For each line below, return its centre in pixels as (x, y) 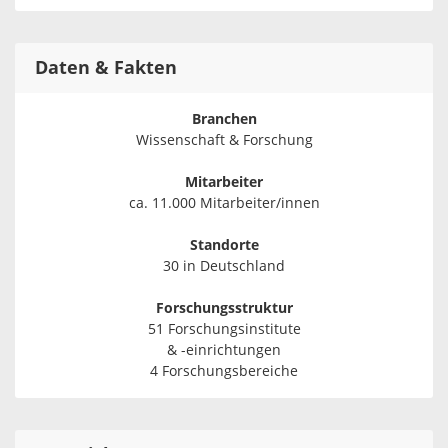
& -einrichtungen (224, 351)
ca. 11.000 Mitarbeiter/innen (224, 204)
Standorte (224, 246)
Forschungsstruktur (224, 309)
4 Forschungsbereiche (224, 372)
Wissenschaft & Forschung (224, 141)
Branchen (224, 120)
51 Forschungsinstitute (224, 330)
